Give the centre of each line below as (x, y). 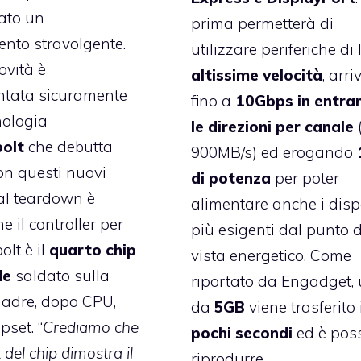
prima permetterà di (263, 23)
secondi (264, 332)
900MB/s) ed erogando (274, 152)
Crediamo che (90, 327)
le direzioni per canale (273, 126)
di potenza (231, 178)
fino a (214, 100)
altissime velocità (257, 75)
